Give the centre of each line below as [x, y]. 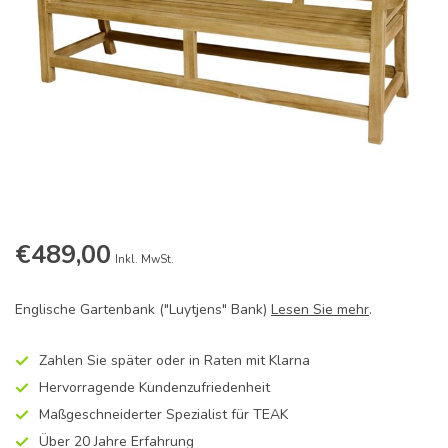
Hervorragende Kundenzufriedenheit [154, 387]
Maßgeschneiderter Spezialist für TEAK [163, 414]
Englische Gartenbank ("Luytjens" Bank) [143, 309]
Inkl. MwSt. [144, 259]
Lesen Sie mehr [320, 309]
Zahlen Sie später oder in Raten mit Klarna [174, 360]
